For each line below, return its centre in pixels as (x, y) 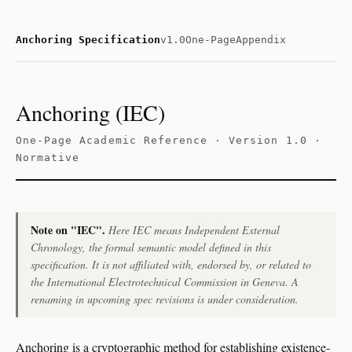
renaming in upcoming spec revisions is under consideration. (165, 299)
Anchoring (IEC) (90, 112)
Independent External (232, 230)
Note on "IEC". (68, 230)
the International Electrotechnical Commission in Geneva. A (165, 282)
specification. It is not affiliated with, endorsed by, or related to (171, 264)
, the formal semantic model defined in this (177, 247)
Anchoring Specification (88, 40)
